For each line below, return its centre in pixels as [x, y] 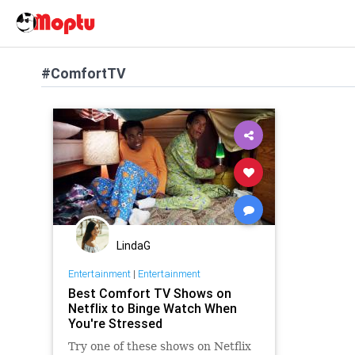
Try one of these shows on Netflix [159, 346]
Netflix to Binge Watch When [152, 308]
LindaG [134, 246]
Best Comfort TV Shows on [149, 293]
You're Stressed [115, 323]
